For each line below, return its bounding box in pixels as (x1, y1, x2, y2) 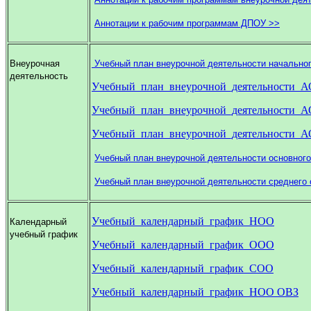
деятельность (10, 70, 68, 81)
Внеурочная (10, 58, 60, 69)
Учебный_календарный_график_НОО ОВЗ (92, 285, 299, 298)
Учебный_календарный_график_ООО (92, 238, 274, 251)
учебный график (10, 228, 78, 239)
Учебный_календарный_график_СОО (92, 262, 274, 274)
